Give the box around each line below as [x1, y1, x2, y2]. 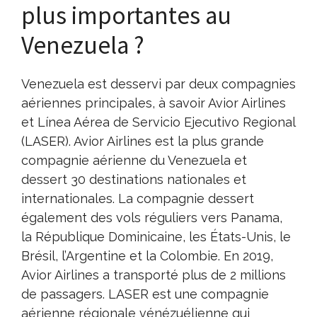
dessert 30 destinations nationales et [21, 171, 246, 187]
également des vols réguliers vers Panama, [21, 209, 282, 225]
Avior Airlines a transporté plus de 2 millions [21, 267, 286, 282]
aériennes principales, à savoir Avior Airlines [21, 95, 286, 110]
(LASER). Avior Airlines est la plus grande [21, 133, 264, 149]
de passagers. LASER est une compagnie [21, 286, 269, 301]
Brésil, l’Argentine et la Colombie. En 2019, [21, 248, 273, 263]
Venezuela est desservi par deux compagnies [21, 76, 296, 91]
